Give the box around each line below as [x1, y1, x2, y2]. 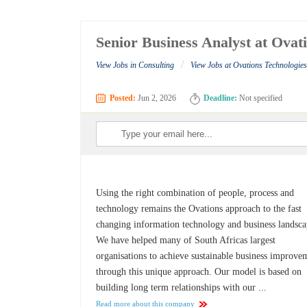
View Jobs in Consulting [96, 60, 175, 71]
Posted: [110, 93, 136, 103]
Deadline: [204, 93, 238, 103]
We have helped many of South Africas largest [96, 235, 276, 246]
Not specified [237, 93, 283, 103]
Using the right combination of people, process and [96, 188, 295, 199]
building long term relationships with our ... [96, 282, 267, 293]
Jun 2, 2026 [136, 93, 177, 103]
